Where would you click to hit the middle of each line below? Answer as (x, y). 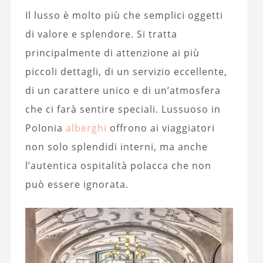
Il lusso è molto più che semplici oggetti (124, 16)
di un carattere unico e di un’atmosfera (123, 91)
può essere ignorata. (77, 185)
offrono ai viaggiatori (161, 128)
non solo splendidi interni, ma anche (116, 147)
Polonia (45, 128)
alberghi (86, 128)
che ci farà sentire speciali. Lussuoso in (123, 109)
